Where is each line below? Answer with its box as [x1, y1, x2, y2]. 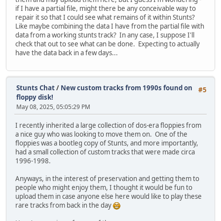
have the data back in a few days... [15, 48, 118, 58]
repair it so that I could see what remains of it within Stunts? [15, 13, 196, 22]
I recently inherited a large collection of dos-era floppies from [15, 121, 201, 130]
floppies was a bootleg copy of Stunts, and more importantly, [15, 139, 198, 148]
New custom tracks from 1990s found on [61, 83, 192, 92]
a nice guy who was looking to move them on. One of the [15, 130, 187, 139]
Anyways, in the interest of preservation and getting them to [15, 174, 199, 184]
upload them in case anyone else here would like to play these [15, 192, 202, 201]
